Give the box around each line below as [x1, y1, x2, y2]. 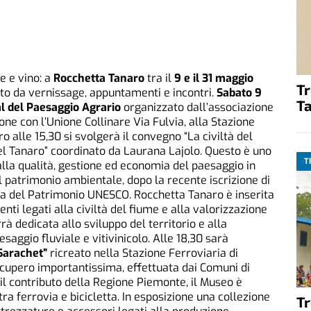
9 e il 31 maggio [174, 71, 253, 86]
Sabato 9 [217, 85, 262, 101]
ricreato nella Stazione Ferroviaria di [47, 246, 238, 261]
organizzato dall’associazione [121, 100, 274, 115]
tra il [144, 71, 174, 86]
